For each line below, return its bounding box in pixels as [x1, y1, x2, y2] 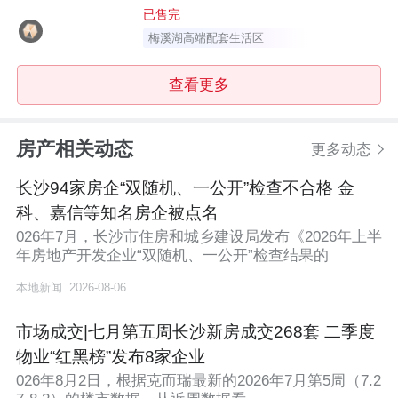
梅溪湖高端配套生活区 [148, 31, 265, 45]
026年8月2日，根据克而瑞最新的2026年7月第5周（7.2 [15, 372, 381, 390]
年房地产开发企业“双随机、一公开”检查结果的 [15, 247, 329, 265]
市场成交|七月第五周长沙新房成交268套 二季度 [15, 322, 375, 342]
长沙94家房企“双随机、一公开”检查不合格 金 [15, 178, 354, 197]
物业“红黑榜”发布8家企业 [15, 347, 205, 367]
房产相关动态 [15, 138, 133, 160]
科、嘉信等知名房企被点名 [15, 203, 219, 222]
